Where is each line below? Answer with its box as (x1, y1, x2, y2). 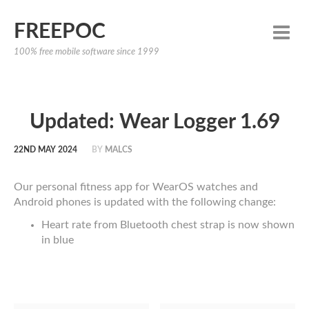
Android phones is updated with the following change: (14, 197, 276, 208)
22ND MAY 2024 (14, 146, 77, 154)
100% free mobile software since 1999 (14, 48, 159, 57)
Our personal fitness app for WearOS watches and (14, 181, 258, 192)
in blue (41, 235, 74, 246)
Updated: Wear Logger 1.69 (29, 112, 280, 132)
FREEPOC (14, 21, 106, 42)
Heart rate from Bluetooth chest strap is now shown (41, 219, 295, 230)
